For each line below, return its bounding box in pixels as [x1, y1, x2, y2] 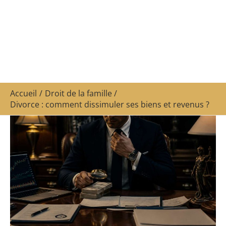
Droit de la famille [44, 88, 112, 99]
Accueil [10, 88, 37, 99]
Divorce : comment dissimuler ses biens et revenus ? [10, 99, 209, 110]
